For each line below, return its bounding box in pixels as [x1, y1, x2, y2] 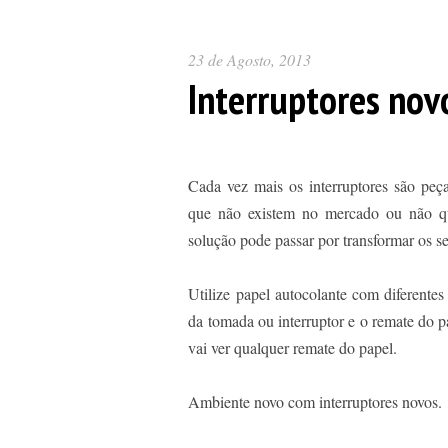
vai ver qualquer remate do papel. [188, 337, 398, 358]
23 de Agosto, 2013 [188, 49, 311, 70]
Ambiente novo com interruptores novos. [188, 391, 442, 412]
